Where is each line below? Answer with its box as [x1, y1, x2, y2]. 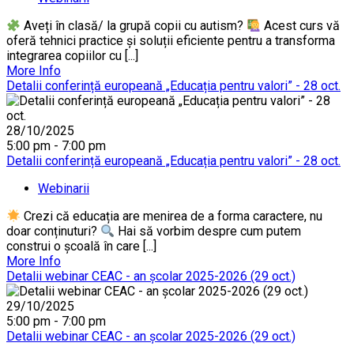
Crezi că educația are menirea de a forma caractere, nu [21, 209, 323, 224]
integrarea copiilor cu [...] [6, 48, 138, 64]
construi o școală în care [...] [6, 239, 156, 254]
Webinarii [38, 181, 89, 197]
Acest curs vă [261, 18, 341, 34]
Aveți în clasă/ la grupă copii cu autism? [21, 18, 247, 34]
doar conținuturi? [6, 224, 100, 239]
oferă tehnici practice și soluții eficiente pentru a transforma [6, 33, 335, 49]
